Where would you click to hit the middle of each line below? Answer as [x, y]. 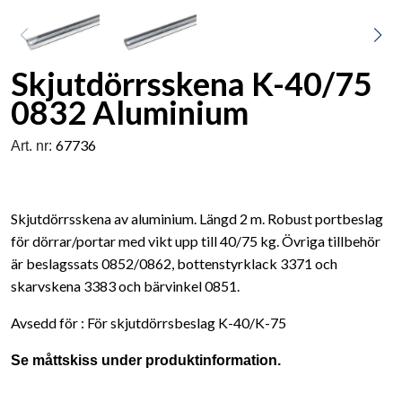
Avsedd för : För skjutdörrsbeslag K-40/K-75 [149, 322]
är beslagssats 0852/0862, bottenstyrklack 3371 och [174, 263]
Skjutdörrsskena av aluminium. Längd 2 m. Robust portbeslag [197, 218]
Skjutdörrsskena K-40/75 [192, 83]
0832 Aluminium [130, 112]
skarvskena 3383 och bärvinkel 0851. [125, 285]
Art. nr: [33, 145]
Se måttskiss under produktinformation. [146, 360]
